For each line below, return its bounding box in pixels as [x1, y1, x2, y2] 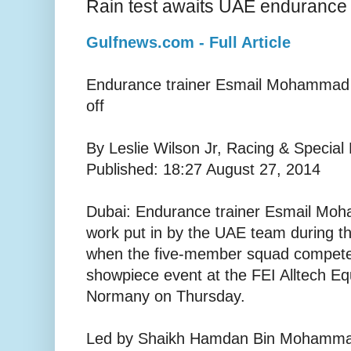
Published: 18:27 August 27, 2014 [86, 161, 320, 179]
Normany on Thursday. [86, 288, 245, 306]
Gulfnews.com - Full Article [86, 34, 291, 52]
